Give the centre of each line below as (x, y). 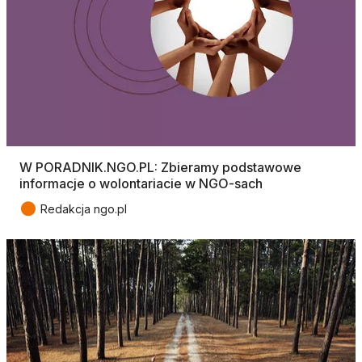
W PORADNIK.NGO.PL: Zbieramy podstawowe (160, 167)
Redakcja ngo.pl (84, 208)
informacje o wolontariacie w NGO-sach (141, 183)
